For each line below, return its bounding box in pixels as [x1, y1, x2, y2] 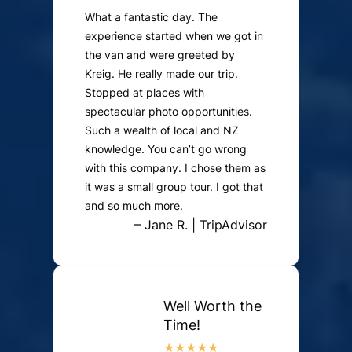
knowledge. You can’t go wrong [85, 142, 247, 156]
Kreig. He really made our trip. [85, 67, 238, 81]
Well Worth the [163, 298, 262, 315]
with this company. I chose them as [85, 161, 266, 175]
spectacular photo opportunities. [85, 104, 252, 119]
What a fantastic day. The [85, 10, 218, 24]
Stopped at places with [85, 86, 204, 100]
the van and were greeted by [85, 48, 235, 62]
